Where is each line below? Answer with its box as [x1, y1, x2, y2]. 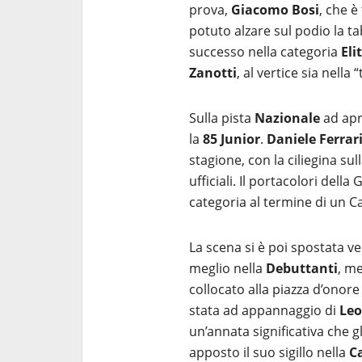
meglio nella [189, 259, 266, 277]
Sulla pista [189, 109, 255, 127]
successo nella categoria [189, 43, 341, 61]
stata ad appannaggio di [189, 301, 339, 319]
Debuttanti [266, 259, 338, 277]
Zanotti [189, 64, 237, 82]
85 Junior [203, 130, 260, 148]
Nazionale [255, 109, 320, 127]
